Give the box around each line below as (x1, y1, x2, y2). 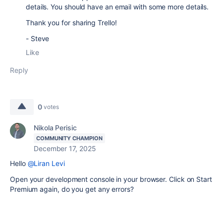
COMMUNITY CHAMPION (36, 134, 103, 142)
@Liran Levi (27, 159, 65, 167)
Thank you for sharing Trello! (26, 18, 117, 27)
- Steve (26, 34, 50, 43)
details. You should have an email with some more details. (26, 2, 209, 11)
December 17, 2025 (34, 144, 96, 153)
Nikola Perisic (34, 123, 77, 132)
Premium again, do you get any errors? (10, 184, 134, 193)
